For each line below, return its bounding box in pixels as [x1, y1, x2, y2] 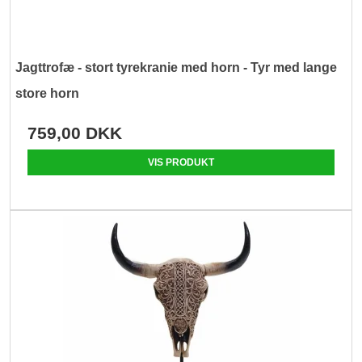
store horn [15, 86, 80, 101]
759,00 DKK [27, 124, 123, 143]
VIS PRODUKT [148, 157, 214, 169]
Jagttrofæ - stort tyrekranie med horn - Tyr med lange [15, 61, 338, 75]
